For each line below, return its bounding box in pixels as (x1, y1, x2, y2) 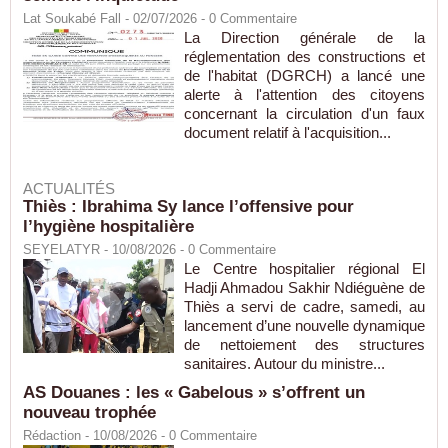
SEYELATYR (23, 242, 100, 258)
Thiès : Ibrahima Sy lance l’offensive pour (23, 197, 354, 217)
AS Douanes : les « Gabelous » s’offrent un (23, 383, 365, 403)
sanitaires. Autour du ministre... (183, 355, 385, 373)
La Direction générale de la (183, 29, 425, 47)
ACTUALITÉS (23, 180, 115, 198)
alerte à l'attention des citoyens (183, 86, 425, 104)
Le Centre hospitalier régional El (183, 260, 425, 278)
